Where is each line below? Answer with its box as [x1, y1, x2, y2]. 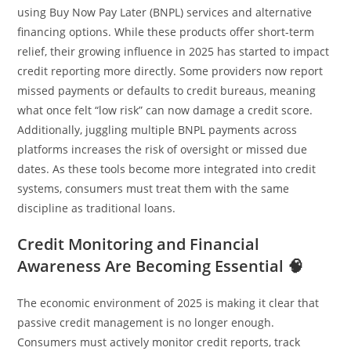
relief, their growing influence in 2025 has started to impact [17, 43, 330, 59]
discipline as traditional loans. [17, 200, 176, 215]
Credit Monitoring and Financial [17, 233, 260, 255]
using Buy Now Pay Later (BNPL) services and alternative [17, 4, 313, 20]
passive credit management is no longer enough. [17, 314, 275, 330]
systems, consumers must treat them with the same [17, 180, 290, 196]
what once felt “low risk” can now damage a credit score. [17, 102, 313, 118]
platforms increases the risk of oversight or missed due [17, 141, 308, 157]
